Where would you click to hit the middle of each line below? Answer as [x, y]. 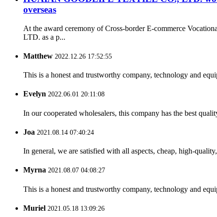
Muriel [34, 208]
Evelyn [35, 94]
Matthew [38, 56]
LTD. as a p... [44, 37]
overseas [40, 9]
